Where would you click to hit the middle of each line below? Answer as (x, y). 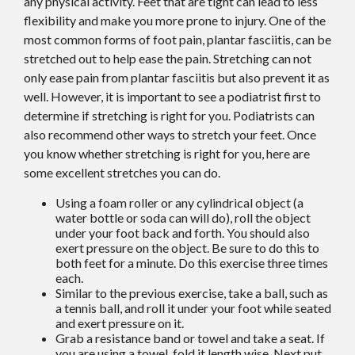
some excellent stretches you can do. (122, 173)
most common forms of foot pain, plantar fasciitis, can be (177, 40)
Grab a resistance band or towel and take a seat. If (190, 338)
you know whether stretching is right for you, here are (167, 154)
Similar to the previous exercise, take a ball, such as (192, 293)
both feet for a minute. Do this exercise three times (192, 263)
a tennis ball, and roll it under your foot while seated (193, 308)
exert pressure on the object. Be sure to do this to (187, 248)
